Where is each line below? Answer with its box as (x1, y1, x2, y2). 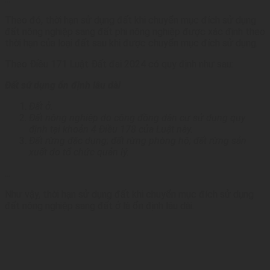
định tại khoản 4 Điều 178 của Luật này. (29, 124, 193, 136)
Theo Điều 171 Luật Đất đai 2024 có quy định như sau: (5, 58, 233, 71)
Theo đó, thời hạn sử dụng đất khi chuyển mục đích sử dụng (5, 14, 256, 27)
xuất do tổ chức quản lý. (29, 146, 129, 159)
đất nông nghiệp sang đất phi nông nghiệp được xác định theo (5, 26, 265, 38)
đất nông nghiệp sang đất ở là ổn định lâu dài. (5, 200, 194, 212)
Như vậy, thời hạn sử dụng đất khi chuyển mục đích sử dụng (5, 189, 254, 201)
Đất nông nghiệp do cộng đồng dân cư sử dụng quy (29, 112, 245, 124)
